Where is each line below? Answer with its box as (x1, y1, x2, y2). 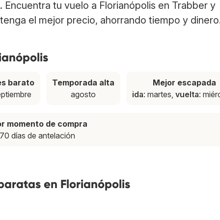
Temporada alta (52, 78, 114, 88)
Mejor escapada (153, 78, 216, 88)
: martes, (143, 89, 175, 100)
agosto (71, 89, 96, 100)
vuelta (175, 89, 199, 100)
